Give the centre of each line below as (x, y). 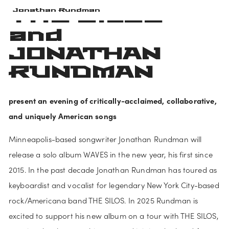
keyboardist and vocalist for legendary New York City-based (114, 185)
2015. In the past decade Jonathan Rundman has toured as (113, 170)
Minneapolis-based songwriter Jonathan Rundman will (105, 139)
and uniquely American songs (63, 116)
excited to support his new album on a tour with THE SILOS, (113, 216)
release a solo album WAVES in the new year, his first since (111, 155)
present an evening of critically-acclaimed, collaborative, (113, 101)
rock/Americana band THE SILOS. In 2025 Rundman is (104, 201)
